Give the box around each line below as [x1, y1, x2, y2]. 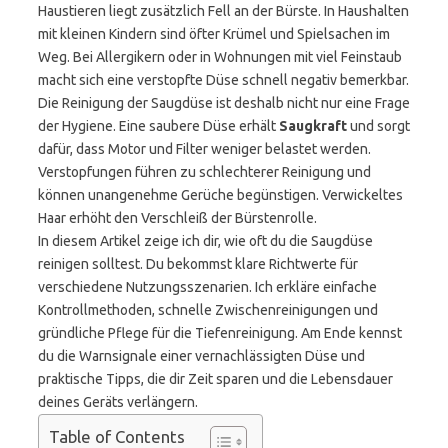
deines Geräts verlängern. [38, 394, 198, 410]
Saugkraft [279, 118, 347, 134]
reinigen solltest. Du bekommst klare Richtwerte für [38, 256, 358, 272]
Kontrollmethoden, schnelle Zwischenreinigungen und [38, 302, 378, 318]
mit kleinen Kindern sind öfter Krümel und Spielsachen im [38, 26, 390, 42]
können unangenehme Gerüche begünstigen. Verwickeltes [38, 187, 403, 203]
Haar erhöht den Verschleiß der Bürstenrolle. [38, 210, 317, 226]
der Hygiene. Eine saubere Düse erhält [38, 118, 279, 134]
